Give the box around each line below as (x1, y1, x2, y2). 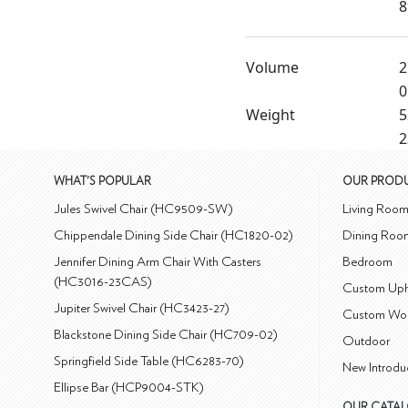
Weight (246, 105, 295, 126)
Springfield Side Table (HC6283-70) (54, 354, 245, 369)
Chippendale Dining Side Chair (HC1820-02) (54, 229, 294, 243)
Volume (246, 57, 299, 78)
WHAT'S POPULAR (54, 176, 152, 189)
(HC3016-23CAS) (54, 275, 153, 290)
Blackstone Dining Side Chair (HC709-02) (54, 328, 279, 342)
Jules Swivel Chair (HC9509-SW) (54, 202, 234, 217)
